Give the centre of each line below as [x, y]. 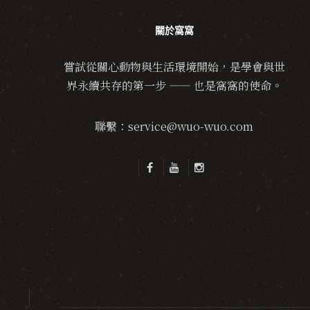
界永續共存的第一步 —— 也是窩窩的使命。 [174, 85]
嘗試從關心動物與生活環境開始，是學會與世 [174, 67]
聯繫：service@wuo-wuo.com [174, 126]
